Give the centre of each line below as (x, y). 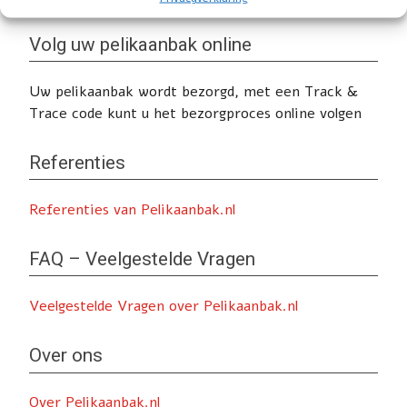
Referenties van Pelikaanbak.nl (132, 210)
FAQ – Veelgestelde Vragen (142, 259)
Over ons (66, 356)
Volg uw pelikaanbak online (140, 44)
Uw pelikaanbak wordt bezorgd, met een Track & (194, 92)
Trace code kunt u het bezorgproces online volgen (195, 114)
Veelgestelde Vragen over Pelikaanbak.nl (164, 307)
